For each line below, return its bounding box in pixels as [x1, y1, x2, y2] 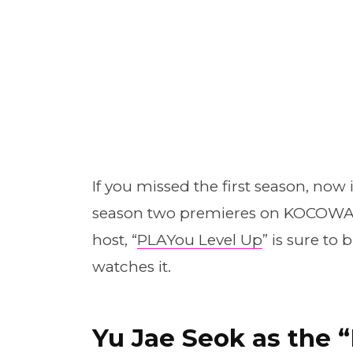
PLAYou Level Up [136, 231, 262, 250]
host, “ [91, 231, 137, 250]
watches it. [91, 258, 171, 277]
